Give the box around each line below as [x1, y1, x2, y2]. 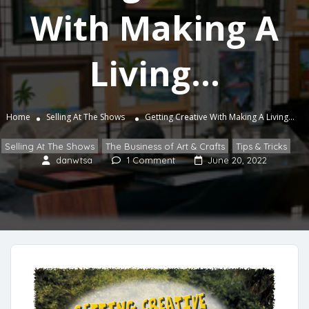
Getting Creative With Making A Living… [144, 111, 295, 123]
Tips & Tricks [236, 141, 287, 152]
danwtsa [56, 154, 92, 166]
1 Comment [127, 154, 175, 166]
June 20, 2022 [208, 154, 267, 166]
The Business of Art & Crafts [106, 141, 225, 152]
